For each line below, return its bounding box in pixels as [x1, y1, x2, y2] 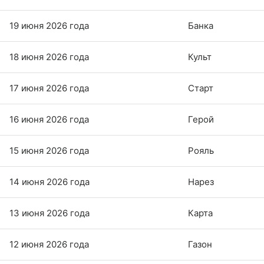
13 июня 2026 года [9, 207, 90, 219]
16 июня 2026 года [9, 114, 89, 126]
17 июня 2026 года [9, 82, 89, 94]
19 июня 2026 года [9, 20, 89, 32]
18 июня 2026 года [9, 51, 89, 63]
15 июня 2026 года [9, 145, 89, 157]
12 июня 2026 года [9, 239, 89, 250]
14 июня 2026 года [9, 176, 90, 188]
